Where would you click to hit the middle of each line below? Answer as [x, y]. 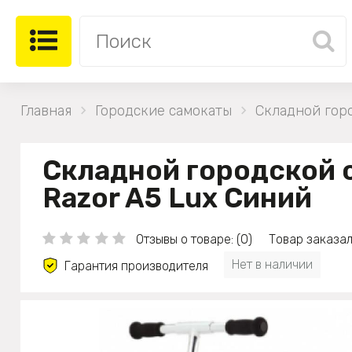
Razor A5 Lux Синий [177, 198]
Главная [46, 110]
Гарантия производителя [136, 266]
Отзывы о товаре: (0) [194, 239]
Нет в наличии [272, 264]
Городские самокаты [163, 110]
